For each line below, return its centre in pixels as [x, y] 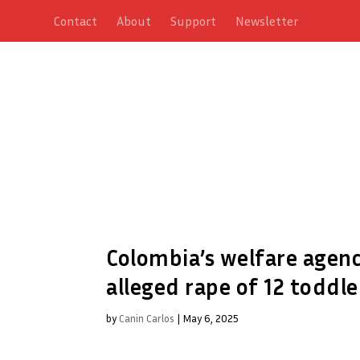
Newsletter [267, 21]
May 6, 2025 [211, 318]
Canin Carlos [147, 318]
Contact [76, 21]
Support [194, 21]
